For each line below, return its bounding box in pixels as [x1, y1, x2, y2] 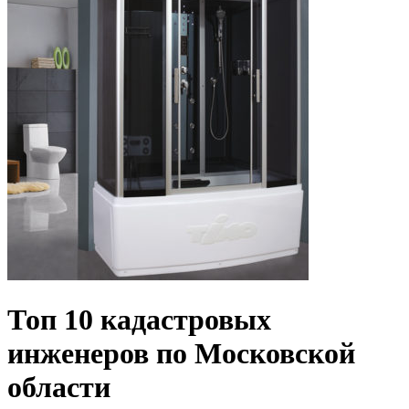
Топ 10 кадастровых [7, 303, 271, 337]
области [7, 371, 110, 404]
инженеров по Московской [7, 337, 355, 371]
